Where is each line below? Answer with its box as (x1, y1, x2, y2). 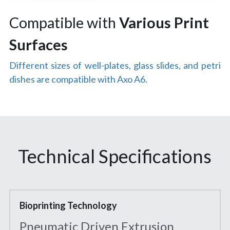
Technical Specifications (18, 145, 212, 167)
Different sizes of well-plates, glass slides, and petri (9, 60, 221, 71)
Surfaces (9, 36, 68, 53)
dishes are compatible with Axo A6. (9, 73, 147, 85)
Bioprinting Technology (20, 200, 118, 211)
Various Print (116, 14, 209, 31)
